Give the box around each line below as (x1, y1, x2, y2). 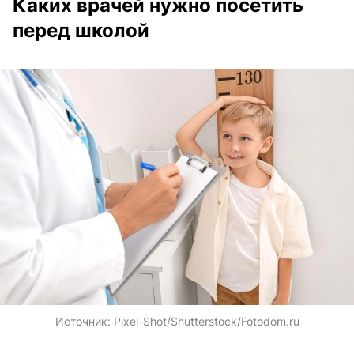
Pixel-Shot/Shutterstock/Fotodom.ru (113, 314, 299, 328)
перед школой (13, 19, 149, 43)
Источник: (55, 314, 114, 328)
